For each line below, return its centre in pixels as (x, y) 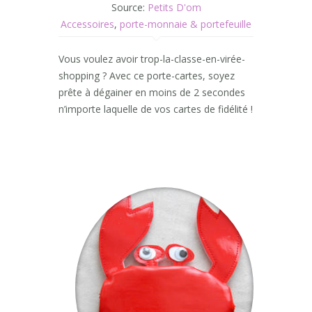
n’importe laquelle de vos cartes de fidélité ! (156, 109)
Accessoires (87, 24)
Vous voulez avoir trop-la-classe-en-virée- (152, 59)
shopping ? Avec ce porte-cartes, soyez (147, 76)
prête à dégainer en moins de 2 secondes (152, 92)
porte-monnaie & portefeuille (186, 24)
